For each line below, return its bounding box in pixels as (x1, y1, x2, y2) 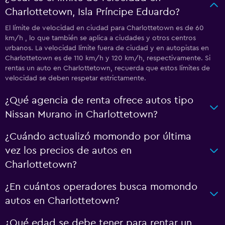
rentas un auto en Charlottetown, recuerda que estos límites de (5, 65, 210, 72)
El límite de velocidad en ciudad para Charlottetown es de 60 (5, 25, 204, 32)
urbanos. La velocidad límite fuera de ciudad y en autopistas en (5, 45, 209, 52)
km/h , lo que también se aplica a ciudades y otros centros (5, 35, 196, 42)
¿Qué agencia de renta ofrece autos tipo (5, 95, 193, 105)
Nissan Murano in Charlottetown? (5, 109, 158, 120)
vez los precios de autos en (5, 146, 132, 156)
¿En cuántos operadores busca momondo (5, 182, 197, 192)
